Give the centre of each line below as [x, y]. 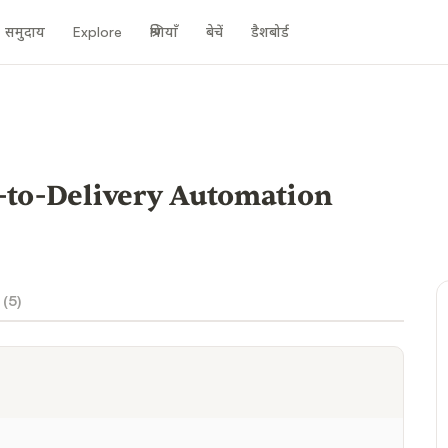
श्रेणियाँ [164, 31]
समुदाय [25, 31]
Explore [98, 31]
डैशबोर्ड [270, 31]
